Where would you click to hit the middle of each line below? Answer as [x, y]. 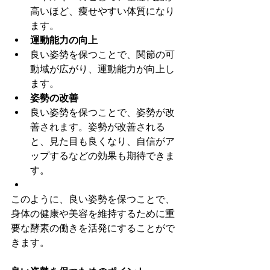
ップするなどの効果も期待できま [102, 156]
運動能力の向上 [64, 40]
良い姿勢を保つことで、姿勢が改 [102, 113]
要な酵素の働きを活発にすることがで [93, 228]
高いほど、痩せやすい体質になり [102, 11]
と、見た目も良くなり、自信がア [102, 142]
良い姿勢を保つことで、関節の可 [102, 55]
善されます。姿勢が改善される [98, 127]
